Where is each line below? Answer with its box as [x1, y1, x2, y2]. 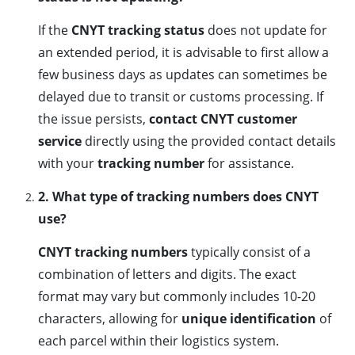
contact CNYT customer [149, 110, 297, 128]
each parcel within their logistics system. [38, 332, 279, 350]
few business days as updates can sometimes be [38, 66, 327, 84]
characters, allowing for [38, 310, 181, 328]
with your [38, 155, 97, 173]
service [38, 132, 82, 151]
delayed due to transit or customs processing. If [38, 88, 323, 106]
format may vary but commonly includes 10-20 [38, 288, 315, 306]
